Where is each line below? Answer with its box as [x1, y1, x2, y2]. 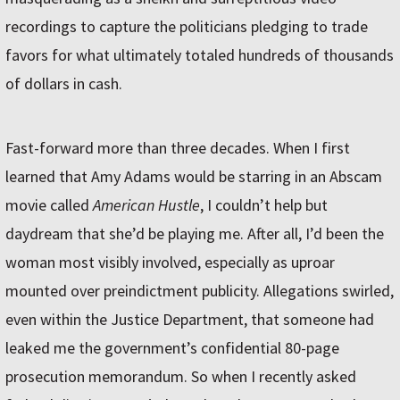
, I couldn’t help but [200, 195, 328, 216]
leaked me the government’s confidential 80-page [5, 337, 339, 359]
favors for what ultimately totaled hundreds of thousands [5, 45, 394, 66]
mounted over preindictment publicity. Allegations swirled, [5, 280, 394, 302]
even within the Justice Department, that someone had [5, 309, 374, 330]
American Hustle [93, 195, 200, 216]
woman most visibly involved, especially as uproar [5, 252, 335, 273]
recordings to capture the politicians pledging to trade [5, 16, 368, 37]
